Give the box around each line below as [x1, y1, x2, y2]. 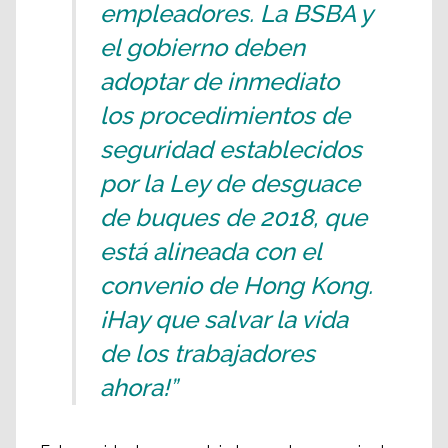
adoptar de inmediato [100, 66, 339, 96]
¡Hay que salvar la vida [100, 304, 348, 334]
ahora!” [100, 372, 177, 402]
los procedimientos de [100, 100, 350, 130]
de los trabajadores [100, 338, 315, 368]
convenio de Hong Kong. [100, 270, 373, 300]
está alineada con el [100, 236, 321, 266]
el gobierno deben [100, 32, 305, 62]
